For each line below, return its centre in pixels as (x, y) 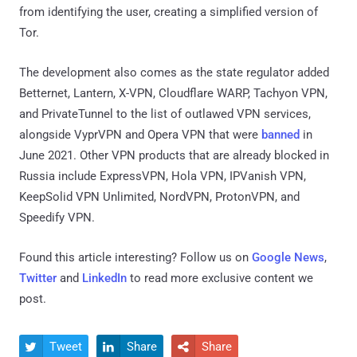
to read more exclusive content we (220, 278)
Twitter (38, 278)
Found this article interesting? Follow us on (135, 257)
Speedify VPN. (57, 217)
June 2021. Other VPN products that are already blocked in (174, 155)
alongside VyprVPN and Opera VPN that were (140, 134)
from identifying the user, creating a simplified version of (169, 12)
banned (280, 134)
